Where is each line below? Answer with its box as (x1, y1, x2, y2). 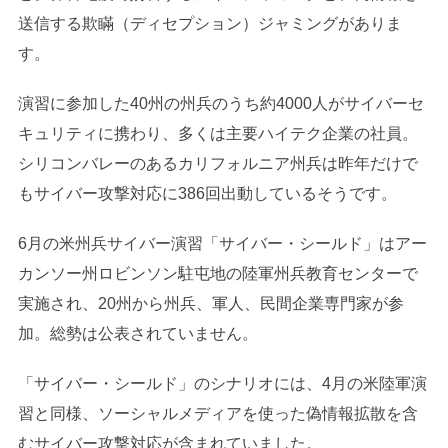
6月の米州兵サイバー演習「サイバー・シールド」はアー (17, 234, 427, 252)
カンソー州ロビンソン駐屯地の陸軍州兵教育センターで (17, 264, 418, 282)
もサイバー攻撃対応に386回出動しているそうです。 (17, 184, 397, 202)
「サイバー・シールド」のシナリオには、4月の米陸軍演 (17, 374, 427, 392)
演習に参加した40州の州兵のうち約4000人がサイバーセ (17, 94, 424, 112)
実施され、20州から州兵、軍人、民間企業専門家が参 (17, 294, 404, 312)
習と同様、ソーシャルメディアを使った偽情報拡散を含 (17, 404, 418, 422)
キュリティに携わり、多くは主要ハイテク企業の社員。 (17, 124, 418, 142)
